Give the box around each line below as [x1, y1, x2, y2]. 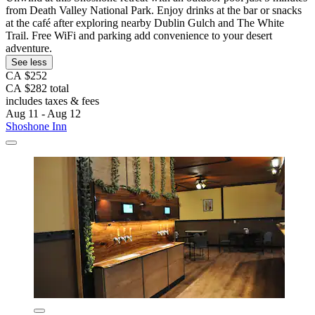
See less [11, 56, 47, 67]
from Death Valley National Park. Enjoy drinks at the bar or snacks [6, 4, 302, 16]
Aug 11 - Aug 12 [6, 107, 81, 120]
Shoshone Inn [6, 120, 67, 132]
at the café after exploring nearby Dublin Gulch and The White [6, 16, 284, 29]
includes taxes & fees [6, 94, 99, 107]
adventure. [6, 41, 52, 54]
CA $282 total [6, 82, 69, 94]
